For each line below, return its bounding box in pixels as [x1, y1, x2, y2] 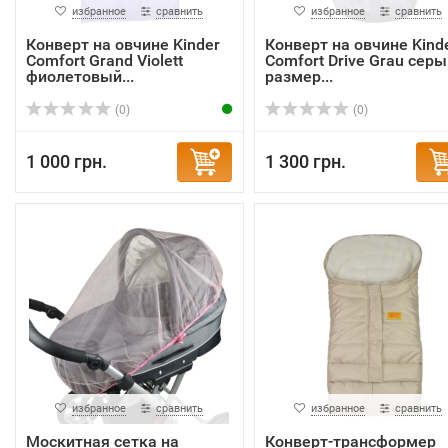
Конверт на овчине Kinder [26, 35, 220, 54]
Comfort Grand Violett [26, 51, 183, 70]
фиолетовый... [26, 67, 134, 86]
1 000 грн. [26, 151, 107, 172]
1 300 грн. [264, 151, 346, 172]
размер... [264, 67, 333, 86]
